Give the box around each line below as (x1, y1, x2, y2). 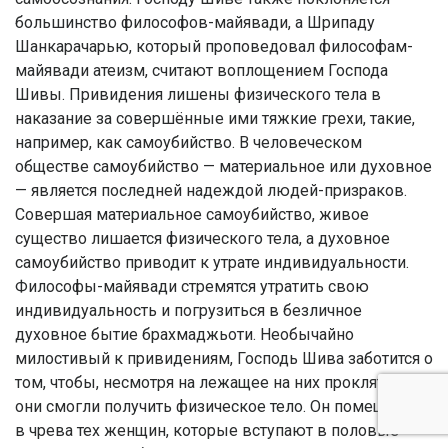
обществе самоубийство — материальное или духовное (15, 157, 432, 177)
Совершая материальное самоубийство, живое (15, 205, 369, 225)
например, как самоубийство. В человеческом (15, 133, 362, 153)
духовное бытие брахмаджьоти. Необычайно (15, 325, 354, 345)
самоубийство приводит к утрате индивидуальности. (15, 253, 409, 273)
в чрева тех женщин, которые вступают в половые (15, 421, 399, 441)
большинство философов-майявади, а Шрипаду (15, 13, 375, 33)
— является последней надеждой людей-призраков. (15, 181, 407, 201)
